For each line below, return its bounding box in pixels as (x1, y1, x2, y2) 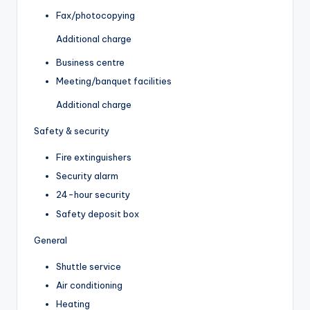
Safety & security (34, 125, 109, 137)
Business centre (56, 57, 125, 69)
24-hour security (56, 189, 130, 201)
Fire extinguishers (56, 152, 131, 163)
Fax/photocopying (56, 10, 135, 21)
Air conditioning (56, 279, 122, 291)
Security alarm (56, 170, 118, 182)
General (34, 234, 67, 246)
